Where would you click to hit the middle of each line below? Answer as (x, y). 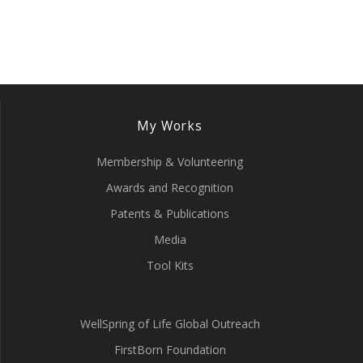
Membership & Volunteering (170, 162)
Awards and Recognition (170, 188)
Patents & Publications (170, 214)
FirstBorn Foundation (170, 350)
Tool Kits (170, 265)
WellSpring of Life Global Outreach (170, 324)
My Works (170, 126)
